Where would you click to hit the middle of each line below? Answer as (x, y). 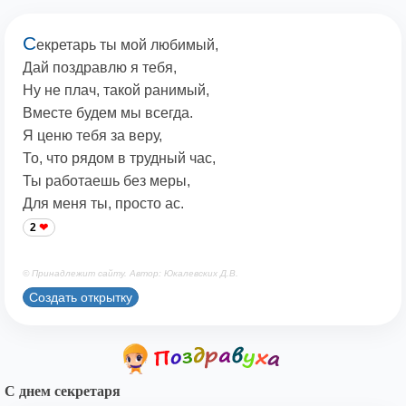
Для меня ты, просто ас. (103, 204)
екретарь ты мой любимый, (127, 45)
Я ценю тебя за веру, (92, 136)
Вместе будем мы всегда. (108, 113)
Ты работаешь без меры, (106, 181)
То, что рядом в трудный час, (119, 159)
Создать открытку (81, 297)
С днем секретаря (63, 391)
